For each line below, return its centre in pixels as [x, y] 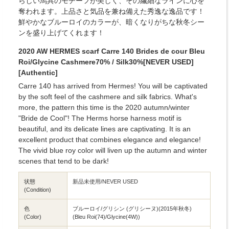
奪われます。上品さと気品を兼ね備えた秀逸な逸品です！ [111, 11]
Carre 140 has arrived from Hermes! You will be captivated [113, 86]
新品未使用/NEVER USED [105, 181]
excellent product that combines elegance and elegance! [110, 139]
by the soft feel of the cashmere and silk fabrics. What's [108, 96]
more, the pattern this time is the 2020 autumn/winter [104, 107]
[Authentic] [38, 72]
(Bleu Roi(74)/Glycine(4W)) [106, 216]
